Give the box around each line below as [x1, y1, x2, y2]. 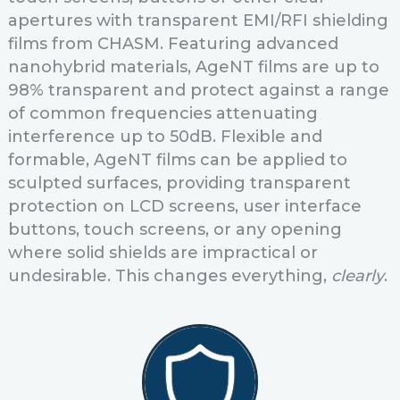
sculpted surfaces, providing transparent [7, 173, 351, 193]
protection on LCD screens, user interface [7, 196, 362, 216]
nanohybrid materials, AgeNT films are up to [7, 57, 379, 77]
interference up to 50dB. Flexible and [7, 127, 322, 146]
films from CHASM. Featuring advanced [7, 34, 338, 54]
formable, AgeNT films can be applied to [7, 150, 347, 170]
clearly [330, 266, 384, 286]
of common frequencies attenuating [7, 104, 318, 123]
